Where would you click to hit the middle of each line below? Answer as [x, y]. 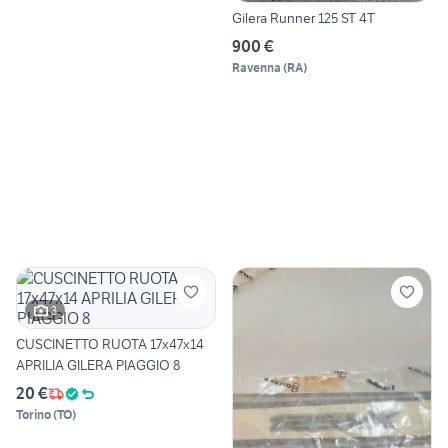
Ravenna [256, 68]
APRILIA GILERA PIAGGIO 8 [98, 365]
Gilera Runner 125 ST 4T [303, 18]
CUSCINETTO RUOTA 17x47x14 [110, 344]
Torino [33, 415]
